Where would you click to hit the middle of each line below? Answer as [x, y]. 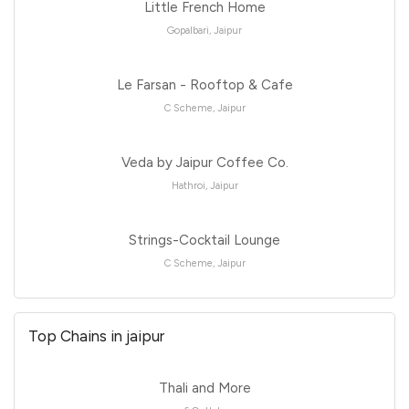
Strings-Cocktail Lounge [204, 240]
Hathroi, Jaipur [204, 185]
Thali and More [204, 388]
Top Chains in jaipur [96, 336]
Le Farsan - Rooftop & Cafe [204, 84]
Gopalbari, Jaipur [204, 30]
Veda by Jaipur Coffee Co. [204, 162]
